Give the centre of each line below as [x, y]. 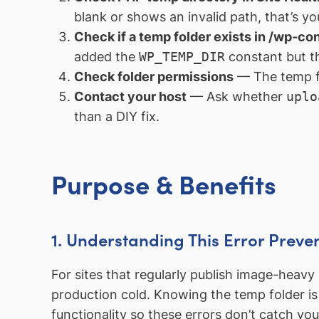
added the [106, 56]
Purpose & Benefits [164, 184]
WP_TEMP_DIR [182, 56]
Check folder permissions [153, 76]
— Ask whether [236, 96]
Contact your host [130, 96]
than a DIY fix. [116, 116]
